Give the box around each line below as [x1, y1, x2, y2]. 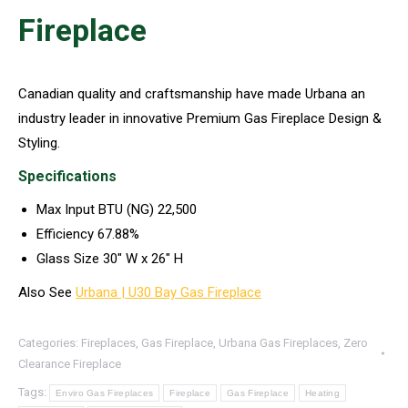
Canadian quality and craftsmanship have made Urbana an [18, 85, 365, 102]
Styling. [18, 134, 60, 151]
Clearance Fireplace [18, 356, 121, 371]
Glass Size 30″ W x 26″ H [36, 250, 183, 267]
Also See [18, 283, 76, 301]
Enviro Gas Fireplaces [56, 387, 154, 398]
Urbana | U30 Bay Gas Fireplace [76, 283, 261, 301]
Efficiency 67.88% [36, 225, 139, 242]
